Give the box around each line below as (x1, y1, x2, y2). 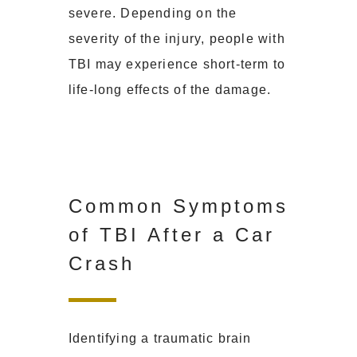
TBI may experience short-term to (68, 57, 286, 72)
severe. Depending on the (68, 6, 237, 21)
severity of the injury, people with (68, 32, 285, 46)
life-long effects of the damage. (68, 83, 272, 97)
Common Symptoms (68, 195, 288, 218)
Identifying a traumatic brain (68, 331, 252, 346)
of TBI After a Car (68, 224, 275, 246)
